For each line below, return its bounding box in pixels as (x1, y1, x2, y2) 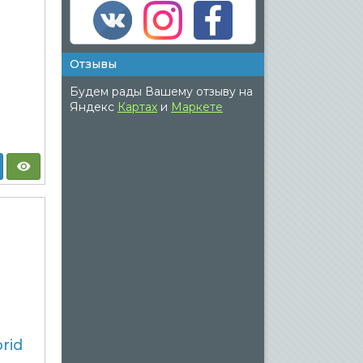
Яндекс (70, 100, 117, 114)
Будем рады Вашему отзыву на (70, 84, 253, 99)
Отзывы (70, 57, 117, 71)
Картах (117, 100, 157, 114)
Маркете (171, 100, 223, 114)
